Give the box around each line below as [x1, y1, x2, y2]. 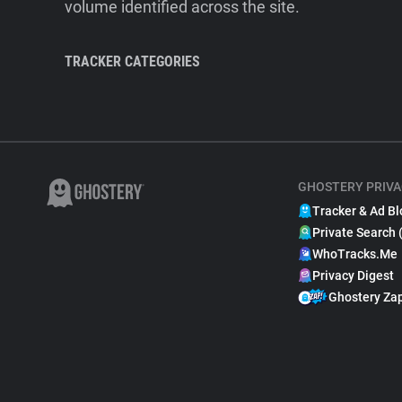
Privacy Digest [312, 268, 394, 283]
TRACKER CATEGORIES [65, 53, 200, 70]
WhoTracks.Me [312, 247, 398, 261]
